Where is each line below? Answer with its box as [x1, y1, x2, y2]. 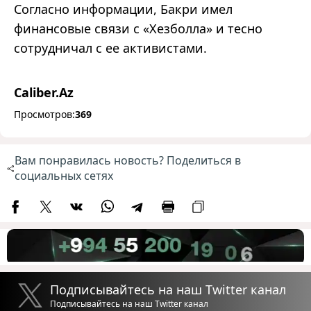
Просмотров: [14, 108, 75, 121]
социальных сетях [14, 168, 113, 184]
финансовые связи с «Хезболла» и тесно [14, 20, 262, 37]
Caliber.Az [14, 84, 74, 101]
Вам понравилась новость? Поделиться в [14, 153, 241, 169]
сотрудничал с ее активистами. [14, 40, 207, 57]
